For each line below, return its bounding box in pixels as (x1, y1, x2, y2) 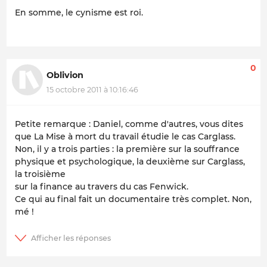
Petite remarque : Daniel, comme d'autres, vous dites (15, 119, 243, 130)
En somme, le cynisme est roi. (15, 7, 143, 18)
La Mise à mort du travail (34, 131, 139, 142)
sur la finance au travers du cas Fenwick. (15, 181, 188, 193)
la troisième (15, 169, 66, 180)
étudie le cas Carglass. (139, 131, 235, 142)
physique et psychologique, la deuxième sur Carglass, (15, 156, 245, 167)
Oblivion (46, 70, 83, 81)
